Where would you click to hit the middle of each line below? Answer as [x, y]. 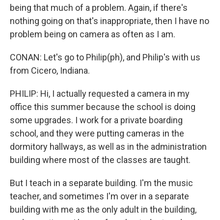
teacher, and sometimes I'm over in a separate [99, 196]
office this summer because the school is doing [103, 107]
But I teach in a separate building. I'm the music [101, 183]
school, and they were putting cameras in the [97, 133]
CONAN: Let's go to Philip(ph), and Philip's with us [105, 57]
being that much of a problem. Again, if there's [99, 8]
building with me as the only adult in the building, [103, 209]
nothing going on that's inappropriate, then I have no [110, 21]
